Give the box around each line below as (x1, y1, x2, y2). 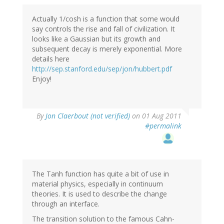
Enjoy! (32, 73, 51, 83)
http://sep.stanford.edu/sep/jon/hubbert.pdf (32, 63, 172, 73)
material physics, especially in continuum (32, 178, 163, 188)
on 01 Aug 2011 (130, 110, 181, 120)
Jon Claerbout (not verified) (45, 110, 130, 120)
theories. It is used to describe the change (32, 188, 167, 198)
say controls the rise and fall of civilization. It (32, 23, 175, 33)
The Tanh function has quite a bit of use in (32, 168, 169, 178)
